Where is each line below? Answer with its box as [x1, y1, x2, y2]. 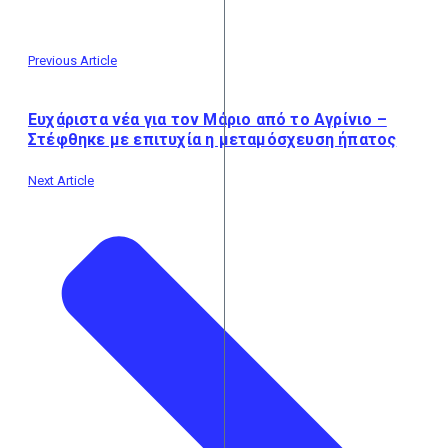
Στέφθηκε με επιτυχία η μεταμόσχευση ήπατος [28, 130, 397, 150]
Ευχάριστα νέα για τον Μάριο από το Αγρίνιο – [28, 110, 387, 130]
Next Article [28, 173, 94, 189]
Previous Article [28, 52, 117, 68]
